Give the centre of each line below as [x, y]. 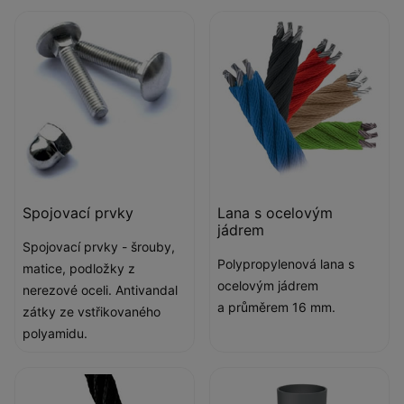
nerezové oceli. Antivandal [100, 290]
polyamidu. [55, 333]
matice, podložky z [79, 268]
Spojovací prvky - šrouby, [99, 247]
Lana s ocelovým [275, 213]
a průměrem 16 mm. [276, 307]
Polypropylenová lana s [286, 264]
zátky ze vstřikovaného [92, 312]
